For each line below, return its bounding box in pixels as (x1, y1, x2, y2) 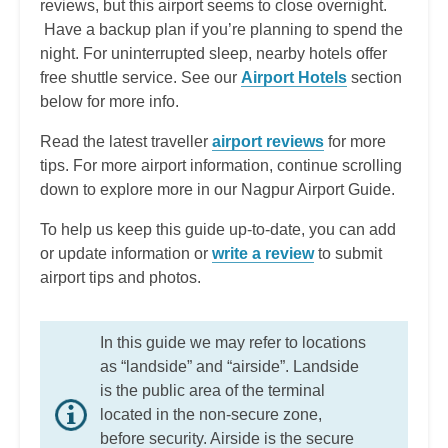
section (347, 68, 402, 86)
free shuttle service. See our (40, 68, 241, 86)
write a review (212, 244, 314, 262)
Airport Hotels (241, 68, 347, 86)
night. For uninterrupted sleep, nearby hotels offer (40, 44, 387, 62)
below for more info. (40, 92, 179, 110)
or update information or (40, 244, 212, 262)
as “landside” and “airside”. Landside (100, 357, 359, 375)
